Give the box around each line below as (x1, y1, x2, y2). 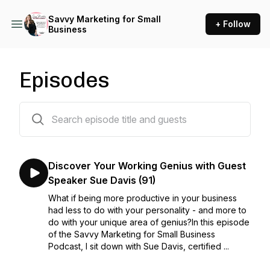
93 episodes (19, 104, 69, 115)
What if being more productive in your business (48, 193, 237, 203)
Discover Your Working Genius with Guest (48, 160, 246, 172)
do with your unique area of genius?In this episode (48, 217, 250, 227)
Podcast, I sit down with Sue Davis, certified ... (48, 241, 229, 251)
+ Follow (215, 19, 251, 29)
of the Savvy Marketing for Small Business (48, 229, 215, 239)
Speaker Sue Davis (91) (48, 174, 155, 186)
